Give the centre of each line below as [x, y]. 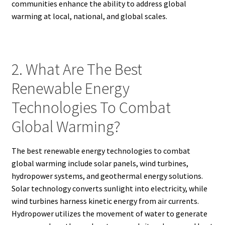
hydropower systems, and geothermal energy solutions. [107, 176]
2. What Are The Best [77, 69]
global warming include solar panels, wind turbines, [100, 163]
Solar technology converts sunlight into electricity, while [109, 189]
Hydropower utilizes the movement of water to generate [109, 214]
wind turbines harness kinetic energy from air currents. [105, 201]
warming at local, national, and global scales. [89, 16]
